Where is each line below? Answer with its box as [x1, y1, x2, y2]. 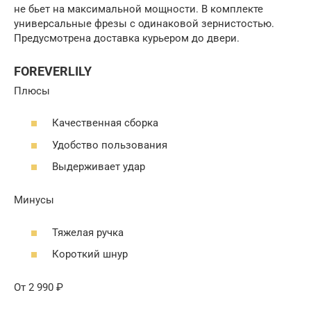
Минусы [14, 194, 54, 206]
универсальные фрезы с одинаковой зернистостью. [14, 17, 274, 30]
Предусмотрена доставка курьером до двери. [14, 31, 239, 44]
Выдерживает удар [52, 160, 145, 173]
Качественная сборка [52, 117, 158, 129]
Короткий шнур [52, 248, 128, 260]
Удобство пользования [52, 138, 167, 151]
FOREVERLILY [14, 63, 92, 78]
